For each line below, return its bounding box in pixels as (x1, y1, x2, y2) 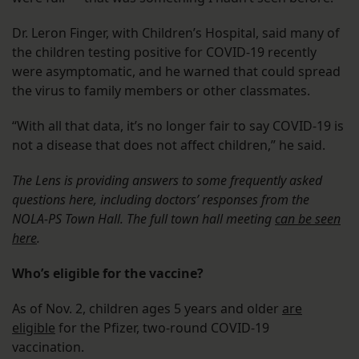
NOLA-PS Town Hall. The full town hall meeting (12, 210, 275, 228)
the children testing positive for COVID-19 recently (12, 43, 317, 62)
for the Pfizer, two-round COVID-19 (55, 319, 269, 337)
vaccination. (12, 338, 87, 357)
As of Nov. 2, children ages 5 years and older (12, 300, 282, 318)
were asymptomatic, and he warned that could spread (12, 63, 341, 81)
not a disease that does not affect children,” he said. (12, 136, 325, 155)
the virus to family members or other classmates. (12, 82, 313, 100)
